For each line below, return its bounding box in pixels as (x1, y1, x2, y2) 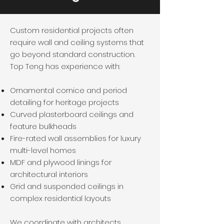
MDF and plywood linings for (10, 157, 111, 167)
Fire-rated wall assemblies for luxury (10, 133, 141, 143)
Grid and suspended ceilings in (10, 181, 123, 191)
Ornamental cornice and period (10, 85, 127, 95)
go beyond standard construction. (10, 49, 135, 59)
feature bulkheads (10, 121, 76, 131)
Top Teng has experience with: (10, 61, 120, 71)
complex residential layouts (10, 193, 111, 203)
